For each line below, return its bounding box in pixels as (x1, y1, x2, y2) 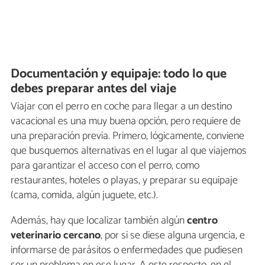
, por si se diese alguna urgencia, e (101, 227, 245, 245)
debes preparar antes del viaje (11, 77, 177, 99)
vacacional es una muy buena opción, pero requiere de (11, 112, 241, 131)
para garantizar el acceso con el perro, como (11, 157, 199, 175)
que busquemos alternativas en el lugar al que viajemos (11, 142, 247, 160)
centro (187, 212, 218, 230)
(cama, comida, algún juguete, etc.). (11, 186, 158, 205)
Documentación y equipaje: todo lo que (11, 63, 227, 85)
